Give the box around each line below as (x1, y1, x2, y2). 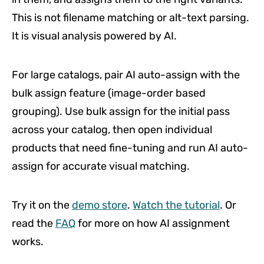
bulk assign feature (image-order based (12, 86, 206, 100)
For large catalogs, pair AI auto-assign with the (12, 68, 240, 81)
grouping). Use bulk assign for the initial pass (12, 104, 230, 118)
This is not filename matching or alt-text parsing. (12, 11, 249, 24)
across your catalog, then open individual (12, 123, 212, 136)
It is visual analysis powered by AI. (12, 29, 177, 42)
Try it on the (12, 198, 72, 212)
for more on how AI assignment (75, 216, 230, 230)
